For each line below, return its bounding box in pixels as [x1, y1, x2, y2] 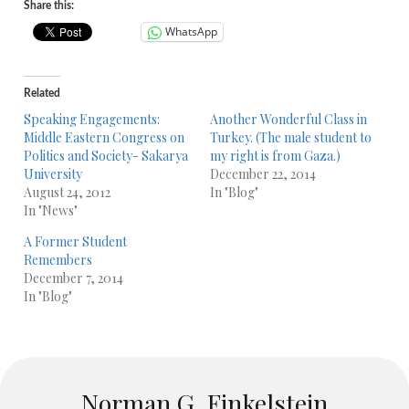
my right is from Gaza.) [209, 146, 341, 164]
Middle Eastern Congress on [24, 128, 184, 146]
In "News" [24, 201, 78, 219]
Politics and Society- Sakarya [24, 146, 188, 164]
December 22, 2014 [209, 164, 316, 183]
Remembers [24, 250, 92, 268]
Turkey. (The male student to [209, 128, 372, 146]
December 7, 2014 [24, 268, 123, 287]
